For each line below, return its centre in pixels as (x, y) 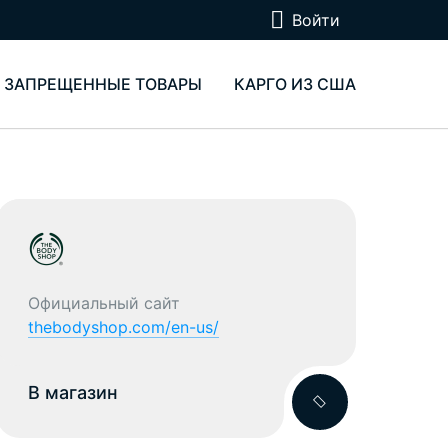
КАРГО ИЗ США (295, 84)
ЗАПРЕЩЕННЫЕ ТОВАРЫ (103, 84)
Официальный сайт (104, 303)
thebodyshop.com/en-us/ (123, 327)
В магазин (73, 392)
